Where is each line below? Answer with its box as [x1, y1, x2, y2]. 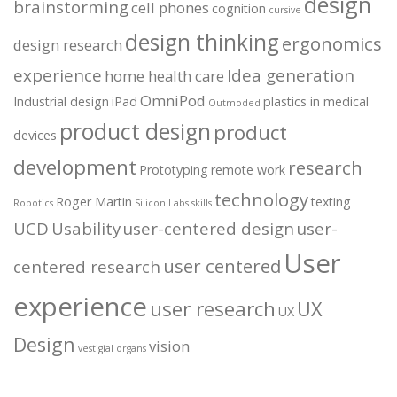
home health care [105, 66, 224, 87]
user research [150, 295, 276, 323]
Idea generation [227, 64, 354, 87]
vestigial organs [78, 342, 146, 355]
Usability [51, 217, 121, 240]
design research [13, 35, 122, 56]
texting [311, 193, 351, 211]
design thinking [125, 27, 279, 58]
